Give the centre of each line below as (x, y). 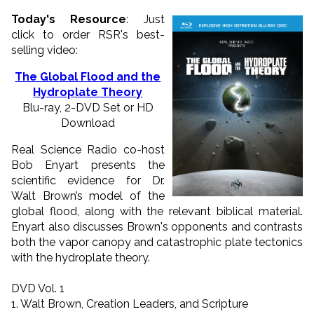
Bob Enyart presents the (88, 165)
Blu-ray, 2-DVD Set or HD (88, 107)
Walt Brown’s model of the (88, 196)
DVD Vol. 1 (38, 288)
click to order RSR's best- (88, 34)
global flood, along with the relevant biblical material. (157, 211)
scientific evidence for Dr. (88, 180)
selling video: (45, 50)
